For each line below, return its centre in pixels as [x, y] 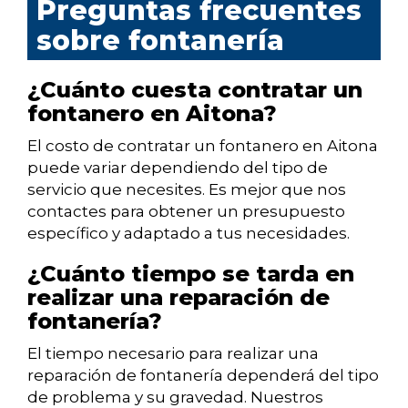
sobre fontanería [160, 41]
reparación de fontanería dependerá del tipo [203, 376]
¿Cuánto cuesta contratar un [195, 90]
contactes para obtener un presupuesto [186, 212]
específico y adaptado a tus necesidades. [189, 234]
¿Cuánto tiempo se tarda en [191, 274]
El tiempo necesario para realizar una [173, 354]
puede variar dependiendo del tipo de [178, 168]
